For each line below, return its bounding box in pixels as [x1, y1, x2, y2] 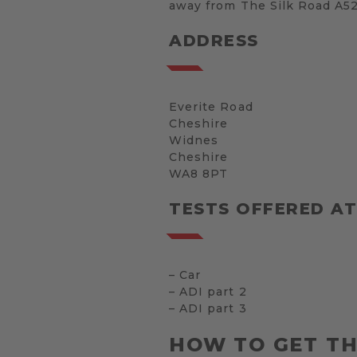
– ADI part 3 [169, 301, 247, 316]
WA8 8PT [169, 167, 229, 181]
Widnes [169, 133, 219, 147]
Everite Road [169, 100, 253, 114]
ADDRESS [169, 31, 259, 50]
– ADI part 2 [169, 284, 247, 299]
